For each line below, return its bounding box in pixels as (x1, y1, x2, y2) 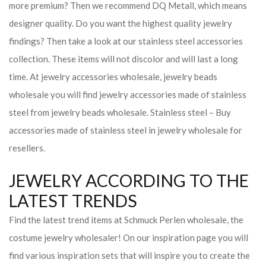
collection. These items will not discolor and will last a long (9, 53, 238, 64)
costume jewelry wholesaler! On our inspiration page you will (9, 232, 248, 243)
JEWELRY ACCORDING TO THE (9, 170, 249, 191)
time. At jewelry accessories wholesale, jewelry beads (9, 71, 217, 82)
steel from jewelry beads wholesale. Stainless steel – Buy (9, 107, 231, 118)
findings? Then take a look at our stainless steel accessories (9, 36, 243, 46)
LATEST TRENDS (9, 191, 137, 211)
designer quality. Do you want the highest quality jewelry (9, 18, 232, 28)
